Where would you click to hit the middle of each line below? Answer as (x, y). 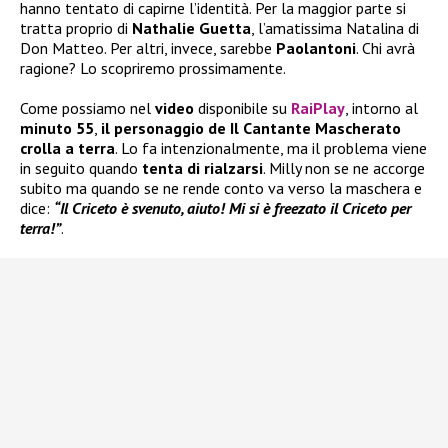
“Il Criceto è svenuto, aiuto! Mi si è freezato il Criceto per (232, 207)
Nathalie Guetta (191, 27)
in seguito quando (81, 167)
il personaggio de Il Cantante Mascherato (251, 127)
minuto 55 (57, 127)
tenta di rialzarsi (202, 167)
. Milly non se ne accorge (344, 167)
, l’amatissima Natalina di (335, 27)
